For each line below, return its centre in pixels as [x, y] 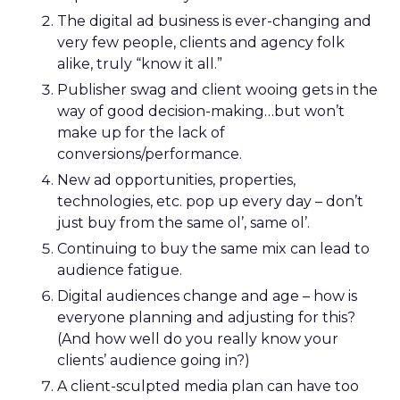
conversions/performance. [150, 154]
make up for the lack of [141, 133]
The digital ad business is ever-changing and [214, 21]
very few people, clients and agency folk [201, 42]
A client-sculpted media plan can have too [208, 386]
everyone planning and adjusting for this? [206, 317]
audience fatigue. [120, 270]
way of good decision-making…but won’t [201, 111]
